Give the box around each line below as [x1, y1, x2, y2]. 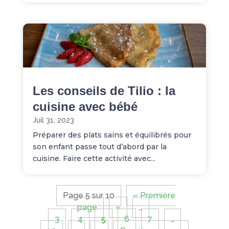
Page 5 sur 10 [62, 190, 114, 200]
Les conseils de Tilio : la [32, 83, 175, 98]
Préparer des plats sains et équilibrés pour [32, 130, 191, 140]
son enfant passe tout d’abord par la [32, 142, 167, 151]
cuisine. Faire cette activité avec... [32, 153, 155, 163]
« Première [132, 190, 175, 200]
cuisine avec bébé [32, 99, 138, 113]
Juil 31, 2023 [32, 116, 74, 124]
